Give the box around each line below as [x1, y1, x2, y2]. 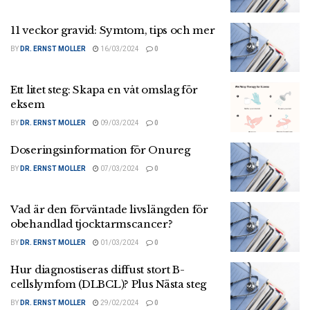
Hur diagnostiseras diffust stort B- [10, 262, 185, 276]
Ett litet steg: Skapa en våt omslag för [10, 83, 198, 97]
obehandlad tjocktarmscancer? [10, 217, 173, 231]
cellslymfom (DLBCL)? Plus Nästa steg [10, 277, 207, 291]
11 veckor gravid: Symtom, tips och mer [10, 23, 215, 37]
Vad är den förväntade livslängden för [10, 203, 208, 217]
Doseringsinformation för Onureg [10, 143, 190, 156]
